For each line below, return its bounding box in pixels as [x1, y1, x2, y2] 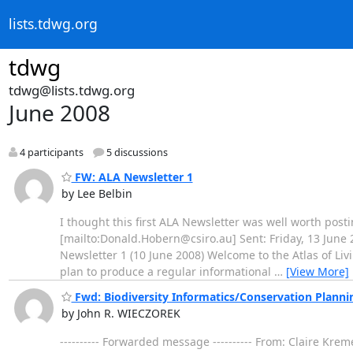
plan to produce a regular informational [59, 263, 274, 279]
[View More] [285, 263, 349, 279]
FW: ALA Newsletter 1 [71, 169, 193, 184]
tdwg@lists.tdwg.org [8, 81, 135, 99]
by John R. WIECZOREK [61, 306, 180, 321]
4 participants [17, 146, 84, 160]
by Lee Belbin [61, 185, 132, 201]
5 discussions [103, 146, 168, 160]
